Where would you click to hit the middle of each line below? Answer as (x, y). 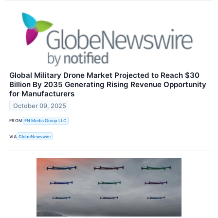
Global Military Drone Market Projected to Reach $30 (104, 75)
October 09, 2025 (40, 106)
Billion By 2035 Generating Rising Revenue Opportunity (108, 84)
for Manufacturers (42, 93)
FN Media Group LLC (46, 121)
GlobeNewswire (35, 136)
